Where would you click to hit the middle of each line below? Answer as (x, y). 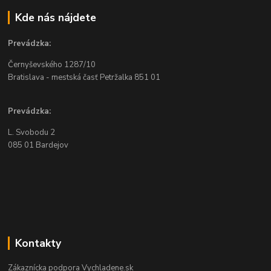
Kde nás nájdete (55, 17)
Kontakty (38, 243)
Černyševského (36, 64)
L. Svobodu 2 (32, 132)
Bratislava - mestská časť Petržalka (71, 77)
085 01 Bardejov (38, 145)
